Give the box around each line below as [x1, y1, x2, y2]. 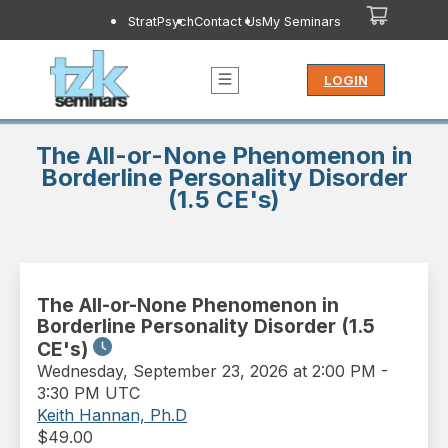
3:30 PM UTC [37, 383, 140, 404]
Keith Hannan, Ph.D [37, 405, 187, 426]
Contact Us [193, 14, 262, 29]
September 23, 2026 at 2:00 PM [133, 361, 376, 382]
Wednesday [37, 361, 123, 382]
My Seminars [261, 14, 341, 29]
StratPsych [127, 14, 194, 29]
